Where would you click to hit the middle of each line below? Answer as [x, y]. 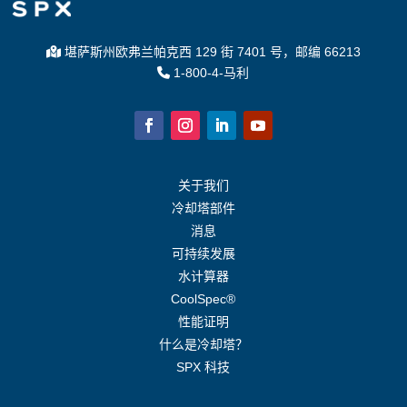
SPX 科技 [203, 367]
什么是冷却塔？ [203, 345]
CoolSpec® [203, 299]
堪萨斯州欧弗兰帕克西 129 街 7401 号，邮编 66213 [210, 52]
